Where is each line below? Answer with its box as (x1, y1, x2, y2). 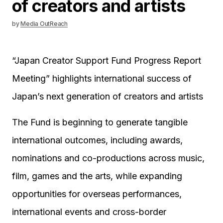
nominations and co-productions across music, (12, 153, 205, 163)
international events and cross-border (12, 207, 166, 217)
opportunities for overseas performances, (12, 189, 182, 199)
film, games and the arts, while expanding (12, 171, 182, 181)
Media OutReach (20, 20, 68, 27)
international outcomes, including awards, (12, 135, 183, 145)
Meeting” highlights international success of (12, 73, 192, 84)
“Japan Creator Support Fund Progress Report (12, 55, 201, 66)
